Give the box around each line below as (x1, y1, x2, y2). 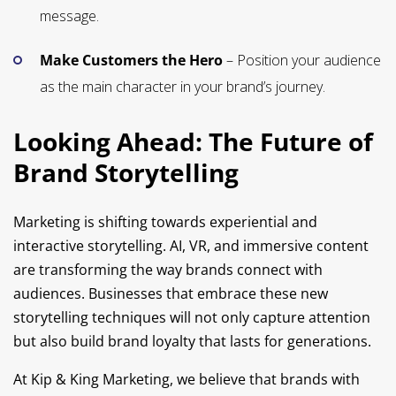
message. (40, 6, 99, 26)
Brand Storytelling (13, 156, 239, 189)
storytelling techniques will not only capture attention (13, 308, 370, 327)
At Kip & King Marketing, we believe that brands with (13, 369, 360, 389)
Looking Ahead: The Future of (13, 125, 373, 158)
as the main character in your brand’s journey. (40, 77, 325, 96)
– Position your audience (223, 50, 381, 70)
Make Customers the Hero (40, 50, 223, 70)
